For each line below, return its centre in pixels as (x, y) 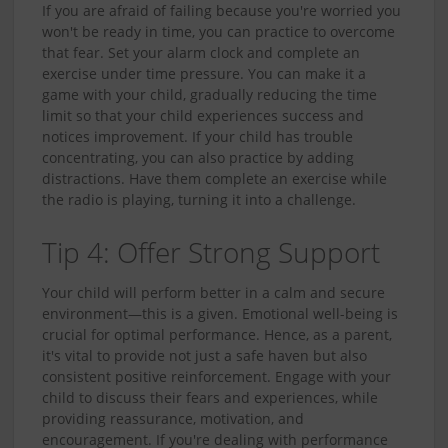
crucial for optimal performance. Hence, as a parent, (217, 334)
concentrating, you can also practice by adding (198, 158)
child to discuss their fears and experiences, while (210, 397)
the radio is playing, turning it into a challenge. (199, 200)
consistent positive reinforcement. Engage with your (216, 376)
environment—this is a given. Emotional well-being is (220, 313)
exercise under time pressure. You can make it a (204, 74)
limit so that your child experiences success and (203, 116)
